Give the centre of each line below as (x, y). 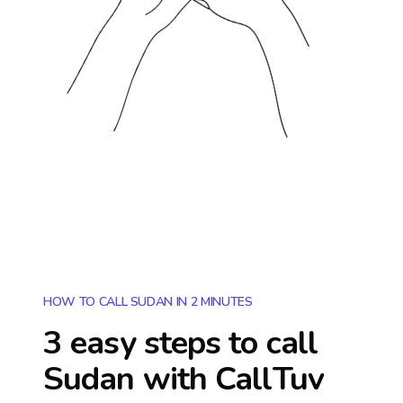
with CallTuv (229, 379)
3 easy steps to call (181, 343)
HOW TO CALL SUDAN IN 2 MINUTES (148, 302)
